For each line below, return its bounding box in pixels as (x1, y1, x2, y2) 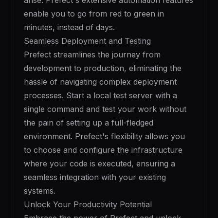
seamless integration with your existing (24, 172, 166, 182)
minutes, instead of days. (24, 22, 115, 32)
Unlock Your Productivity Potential (24, 200, 152, 209)
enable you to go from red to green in (24, 9, 164, 18)
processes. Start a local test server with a (24, 91, 177, 100)
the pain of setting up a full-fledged (24, 118, 153, 127)
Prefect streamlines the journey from (24, 50, 161, 59)
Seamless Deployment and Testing (24, 36, 151, 46)
